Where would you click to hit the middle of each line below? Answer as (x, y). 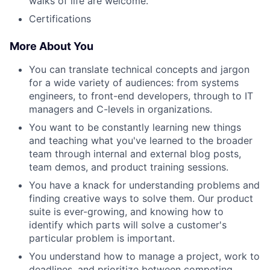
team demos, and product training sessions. (129, 167)
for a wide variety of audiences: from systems (134, 83)
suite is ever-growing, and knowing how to (126, 212)
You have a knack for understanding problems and (144, 185)
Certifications (60, 19)
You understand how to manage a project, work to (144, 256)
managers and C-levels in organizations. (121, 109)
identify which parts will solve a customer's (128, 225)
